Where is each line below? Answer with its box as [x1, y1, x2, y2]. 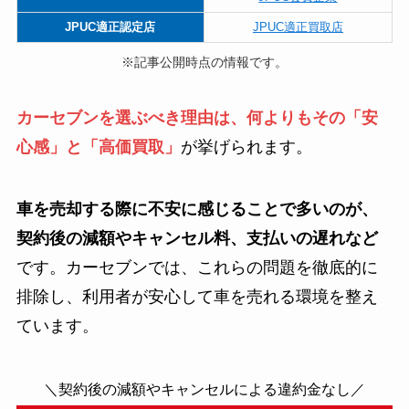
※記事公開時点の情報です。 [121, 54, 288, 69]
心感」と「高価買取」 [16, 138, 181, 157]
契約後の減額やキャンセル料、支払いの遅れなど [16, 229, 378, 248]
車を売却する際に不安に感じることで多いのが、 [16, 200, 378, 219]
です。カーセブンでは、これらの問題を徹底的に [16, 258, 378, 278]
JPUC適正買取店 [252, 19, 343, 34]
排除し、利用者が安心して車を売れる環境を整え [16, 288, 378, 307]
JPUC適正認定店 [65, 19, 156, 34]
